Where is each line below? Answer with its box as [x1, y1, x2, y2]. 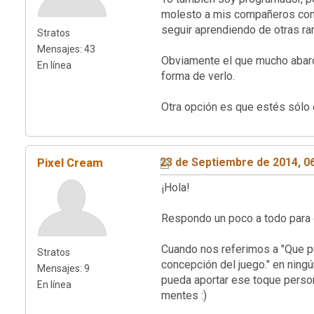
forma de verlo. [161, 69, 235, 83]
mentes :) [161, 289, 207, 303]
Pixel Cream [37, 156, 103, 170]
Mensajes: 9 [37, 263, 90, 275]
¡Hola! [161, 181, 190, 195]
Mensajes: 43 [37, 43, 95, 55]
